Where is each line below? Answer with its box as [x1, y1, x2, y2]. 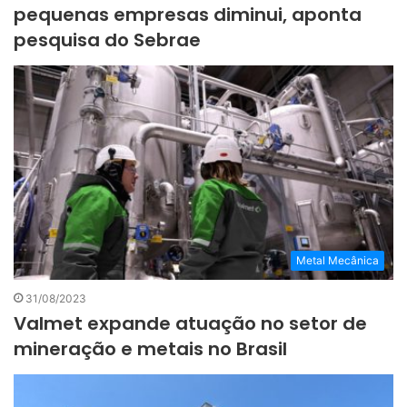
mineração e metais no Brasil [14, 335, 287, 362]
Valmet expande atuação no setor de [14, 310, 367, 336]
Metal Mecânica [296, 253, 379, 267]
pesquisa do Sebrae [14, 26, 201, 53]
